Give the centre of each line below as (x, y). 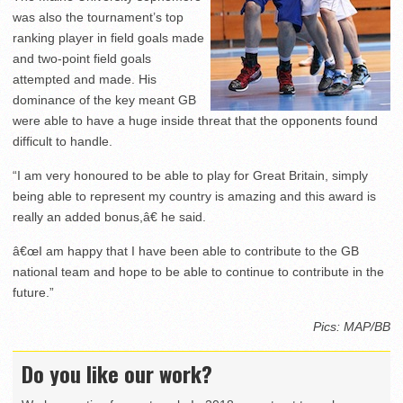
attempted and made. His (85, 80)
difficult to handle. (63, 142)
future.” (33, 293)
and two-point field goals (82, 59)
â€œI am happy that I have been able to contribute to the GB (186, 251)
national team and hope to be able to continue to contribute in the (198, 272)
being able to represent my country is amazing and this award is (194, 197)
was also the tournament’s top (98, 18)
